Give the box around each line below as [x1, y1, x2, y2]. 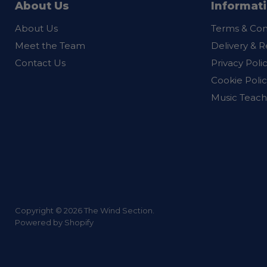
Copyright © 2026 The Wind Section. [15, 206, 154, 215]
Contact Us [15, 57, 66, 69]
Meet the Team [15, 40, 85, 51]
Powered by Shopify [15, 218, 94, 227]
